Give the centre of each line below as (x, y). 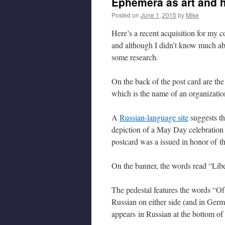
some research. (135, 57)
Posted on (125, 15)
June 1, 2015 (158, 15)
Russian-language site (154, 117)
